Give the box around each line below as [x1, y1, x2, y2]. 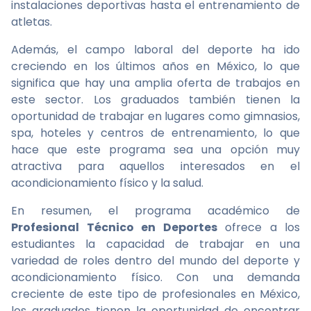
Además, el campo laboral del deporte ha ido [11, 42, 300, 58]
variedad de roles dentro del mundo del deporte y [11, 253, 300, 269]
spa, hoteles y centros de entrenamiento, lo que [11, 125, 300, 141]
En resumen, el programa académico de [11, 203, 300, 219]
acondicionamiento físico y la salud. [11, 175, 203, 191]
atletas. [11, 14, 52, 30]
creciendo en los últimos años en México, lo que [11, 58, 300, 74]
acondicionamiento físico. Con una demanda [11, 269, 300, 285]
